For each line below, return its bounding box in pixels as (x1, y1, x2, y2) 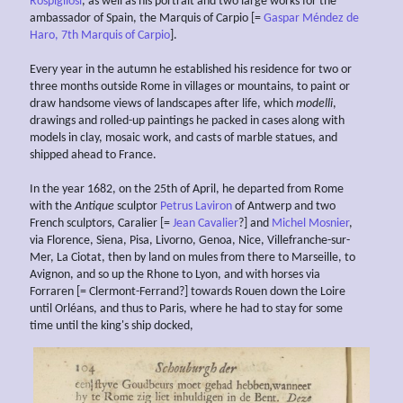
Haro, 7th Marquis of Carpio (30, 29, 170, 43)
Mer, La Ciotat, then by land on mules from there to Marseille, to (30, 251, 355, 265)
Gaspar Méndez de (264, 12, 359, 26)
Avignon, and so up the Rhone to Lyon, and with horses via (30, 268, 320, 282)
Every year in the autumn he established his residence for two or (30, 63, 352, 77)
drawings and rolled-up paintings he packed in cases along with (30, 114, 345, 129)
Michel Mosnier (272, 217, 349, 231)
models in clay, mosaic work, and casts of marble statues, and (30, 131, 337, 146)
